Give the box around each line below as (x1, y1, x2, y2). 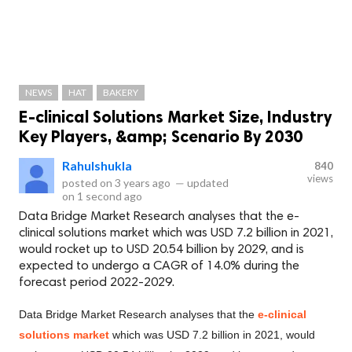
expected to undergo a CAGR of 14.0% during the (19, 260, 299, 273)
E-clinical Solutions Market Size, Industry (19, 107, 332, 126)
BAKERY (103, 86, 138, 98)
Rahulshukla (62, 158, 132, 173)
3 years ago (115, 176, 170, 189)
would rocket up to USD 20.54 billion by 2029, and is (19, 244, 304, 256)
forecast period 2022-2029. (19, 277, 174, 289)
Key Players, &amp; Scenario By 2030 (19, 126, 302, 146)
